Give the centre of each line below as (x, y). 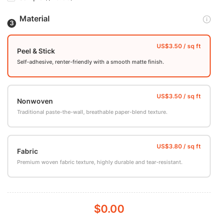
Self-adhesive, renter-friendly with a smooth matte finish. (91, 62)
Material (35, 19)
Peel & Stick (36, 51)
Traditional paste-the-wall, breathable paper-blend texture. (92, 112)
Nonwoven (35, 101)
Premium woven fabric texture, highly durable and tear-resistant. (100, 162)
